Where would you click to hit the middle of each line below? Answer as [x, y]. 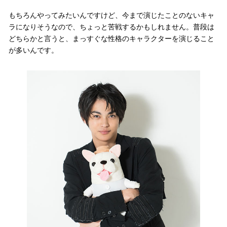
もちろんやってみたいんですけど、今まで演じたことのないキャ [112, 15]
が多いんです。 [34, 50]
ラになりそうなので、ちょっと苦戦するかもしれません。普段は [112, 27]
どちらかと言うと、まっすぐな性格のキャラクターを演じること [112, 39]
